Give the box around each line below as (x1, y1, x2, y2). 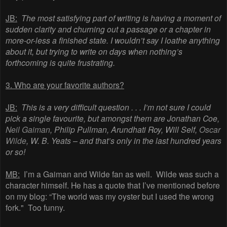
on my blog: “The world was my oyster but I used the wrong (6, 191, 214, 202)
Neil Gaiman (6, 124, 50, 135)
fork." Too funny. (6, 202, 65, 213)
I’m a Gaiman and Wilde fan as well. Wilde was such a (20, 168, 219, 180)
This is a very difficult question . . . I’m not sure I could (21, 101, 211, 113)
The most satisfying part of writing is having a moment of (21, 12, 221, 24)
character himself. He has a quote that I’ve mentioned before (6, 179, 220, 191)
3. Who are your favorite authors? (6, 79, 124, 91)
